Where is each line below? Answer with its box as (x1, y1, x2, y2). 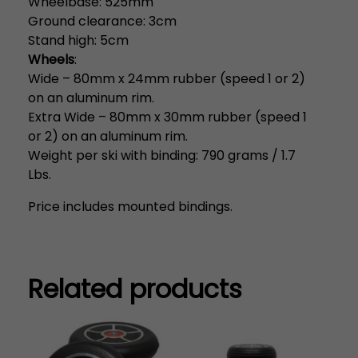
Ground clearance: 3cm (28, 11, 177, 30)
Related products (28, 270, 242, 307)
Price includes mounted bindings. (28, 197, 233, 216)
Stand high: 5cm (28, 30, 129, 50)
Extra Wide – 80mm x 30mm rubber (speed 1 (28, 107, 307, 126)
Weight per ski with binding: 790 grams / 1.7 (28, 145, 296, 165)
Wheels (28, 50, 74, 69)
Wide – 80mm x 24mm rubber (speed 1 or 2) (28, 69, 305, 88)
